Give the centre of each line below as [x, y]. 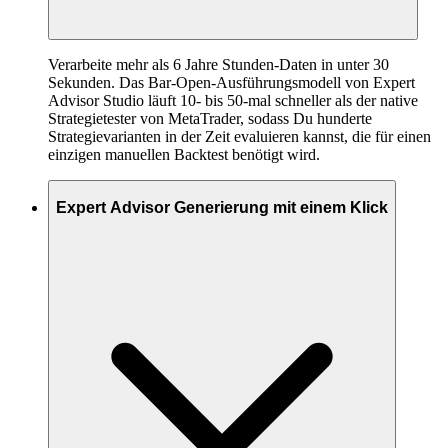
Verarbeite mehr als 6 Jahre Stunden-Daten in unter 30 [218, 65]
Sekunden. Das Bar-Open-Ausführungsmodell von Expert [231, 83]
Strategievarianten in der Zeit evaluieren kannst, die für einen [239, 137]
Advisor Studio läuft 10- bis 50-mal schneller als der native [233, 101]
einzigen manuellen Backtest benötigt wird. [184, 155]
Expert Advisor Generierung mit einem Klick [222, 207]
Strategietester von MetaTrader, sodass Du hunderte [210, 119]
